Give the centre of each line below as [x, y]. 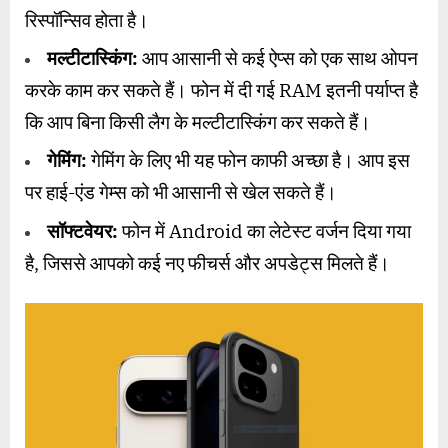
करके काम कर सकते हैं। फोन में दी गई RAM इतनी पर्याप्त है [221, 90]
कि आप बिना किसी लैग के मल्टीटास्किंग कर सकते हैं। [198, 122]
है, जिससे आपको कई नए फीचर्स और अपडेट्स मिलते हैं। [207, 262]
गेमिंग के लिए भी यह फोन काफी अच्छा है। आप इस [248, 160]
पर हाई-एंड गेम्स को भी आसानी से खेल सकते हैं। [181, 192]
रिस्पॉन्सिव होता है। [87, 19]
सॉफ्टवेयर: [82, 230]
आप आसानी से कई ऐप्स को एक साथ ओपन [278, 58]
